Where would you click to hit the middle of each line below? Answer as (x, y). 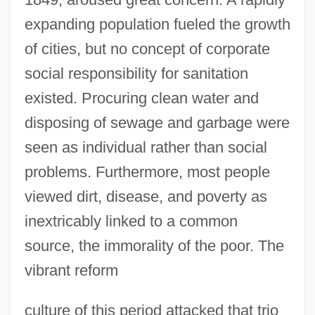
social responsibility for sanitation (136, 73)
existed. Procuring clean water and (141, 98)
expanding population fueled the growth (157, 24)
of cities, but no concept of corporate (147, 49)
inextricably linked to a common (131, 221)
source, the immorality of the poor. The (154, 245)
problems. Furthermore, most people (147, 172)
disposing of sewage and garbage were (157, 122)
